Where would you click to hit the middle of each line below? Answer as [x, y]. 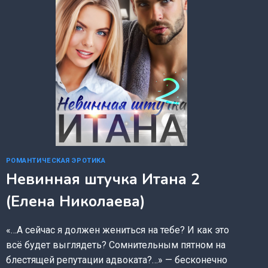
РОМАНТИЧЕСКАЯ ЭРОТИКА [56, 160]
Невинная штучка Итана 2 [103, 180]
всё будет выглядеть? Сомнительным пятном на [115, 245]
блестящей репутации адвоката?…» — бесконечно [116, 260]
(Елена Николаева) [75, 202]
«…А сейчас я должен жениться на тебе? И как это [117, 230]
